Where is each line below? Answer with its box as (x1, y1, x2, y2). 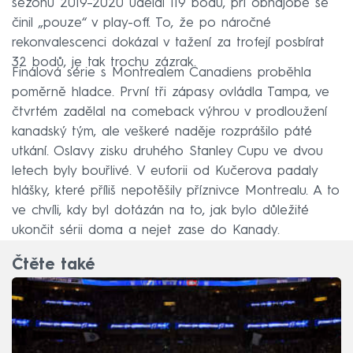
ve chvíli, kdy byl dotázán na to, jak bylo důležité (12, 203, 309, 217)
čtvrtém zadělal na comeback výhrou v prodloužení (12, 105, 327, 119)
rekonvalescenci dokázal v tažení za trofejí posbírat (12, 35, 325, 50)
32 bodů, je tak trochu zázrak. (12, 55, 196, 69)
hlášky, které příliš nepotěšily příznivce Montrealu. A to (12, 184, 340, 198)
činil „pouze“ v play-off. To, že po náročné (12, 16, 271, 30)
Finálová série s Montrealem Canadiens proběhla (12, 65, 311, 80)
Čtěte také (12, 258, 95, 274)
